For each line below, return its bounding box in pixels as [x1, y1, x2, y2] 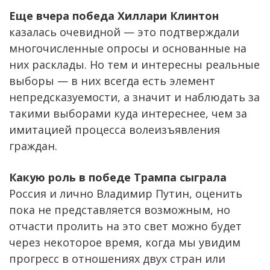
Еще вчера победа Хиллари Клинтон [9, 8, 219, 23]
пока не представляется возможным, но [9, 202, 230, 217]
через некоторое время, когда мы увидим [9, 234, 240, 250]
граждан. [9, 138, 57, 153]
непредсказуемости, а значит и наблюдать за [9, 89, 260, 104]
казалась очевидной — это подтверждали [9, 24, 239, 39]
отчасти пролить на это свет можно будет [9, 218, 242, 233]
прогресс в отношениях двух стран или [9, 251, 225, 266]
